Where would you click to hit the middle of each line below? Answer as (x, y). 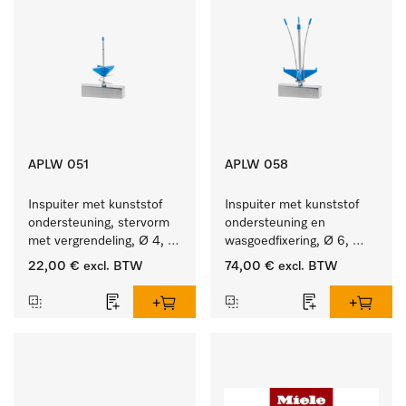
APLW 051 (58, 165)
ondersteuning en (275, 223)
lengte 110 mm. (72, 259)
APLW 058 (256, 165)
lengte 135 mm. (269, 259)
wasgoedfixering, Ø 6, (287, 241)
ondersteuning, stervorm (99, 223)
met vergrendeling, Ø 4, (96, 241)
